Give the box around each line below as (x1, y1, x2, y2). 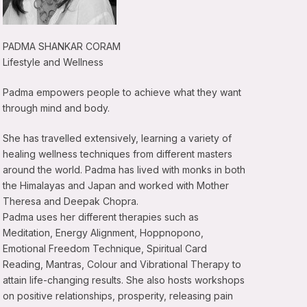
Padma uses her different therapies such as (3, 211, 199, 223)
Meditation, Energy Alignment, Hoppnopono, (3, 227, 204, 239)
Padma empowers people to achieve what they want (3, 86, 242, 99)
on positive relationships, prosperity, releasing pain (3, 290, 234, 302)
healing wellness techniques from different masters (3, 148, 233, 160)
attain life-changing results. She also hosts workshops (3, 274, 245, 286)
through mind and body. (3, 102, 110, 114)
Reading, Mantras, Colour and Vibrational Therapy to (3, 258, 242, 271)
